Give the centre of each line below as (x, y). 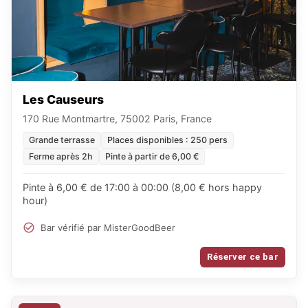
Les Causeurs (63, 99)
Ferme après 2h (61, 156)
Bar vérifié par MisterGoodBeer (108, 227)
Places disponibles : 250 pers (167, 140)
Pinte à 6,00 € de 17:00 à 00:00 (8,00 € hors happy (142, 187)
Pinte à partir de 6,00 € (152, 156)
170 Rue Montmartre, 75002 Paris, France (117, 119)
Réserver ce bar (243, 257)
